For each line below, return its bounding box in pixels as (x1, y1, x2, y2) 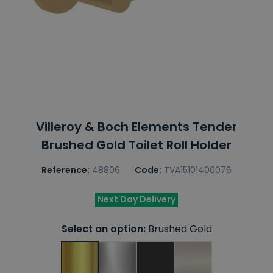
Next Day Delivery (97, 193, 175, 205)
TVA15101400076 (164, 164, 232, 176)
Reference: (41, 164, 90, 176)
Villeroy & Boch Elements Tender (36, 118, 237, 135)
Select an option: (61, 222, 146, 236)
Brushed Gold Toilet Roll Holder (41, 136, 232, 154)
